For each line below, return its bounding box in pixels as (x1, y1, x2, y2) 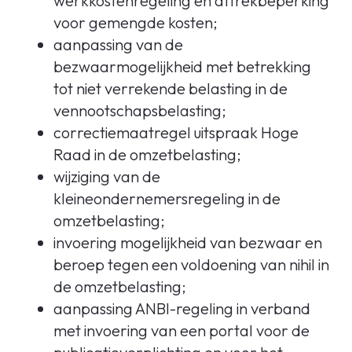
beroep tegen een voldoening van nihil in (53, 255, 329, 274)
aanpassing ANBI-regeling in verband (53, 299, 310, 318)
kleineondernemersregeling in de (53, 189, 280, 208)
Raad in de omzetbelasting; (53, 145, 244, 164)
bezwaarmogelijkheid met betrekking (53, 57, 311, 76)
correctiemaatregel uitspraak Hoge (53, 123, 299, 142)
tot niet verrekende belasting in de (53, 79, 288, 98)
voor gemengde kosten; (53, 13, 221, 32)
